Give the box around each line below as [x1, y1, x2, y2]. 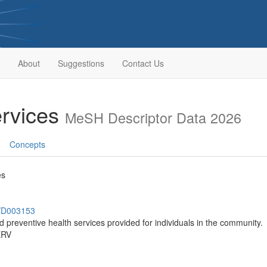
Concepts [10, 138, 45, 150]
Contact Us [122, 57, 164, 69]
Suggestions [57, 57, 104, 69]
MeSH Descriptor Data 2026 [65, 107, 241, 128]
